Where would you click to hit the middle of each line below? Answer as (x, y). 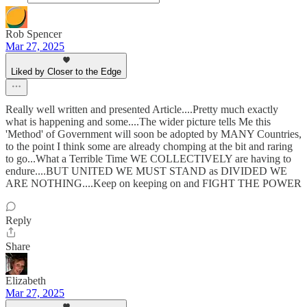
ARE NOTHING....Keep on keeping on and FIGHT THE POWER (153, 184)
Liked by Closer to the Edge (66, 72)
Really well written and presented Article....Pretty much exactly (142, 110)
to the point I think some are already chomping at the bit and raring (149, 147)
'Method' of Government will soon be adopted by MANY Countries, (153, 134)
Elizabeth (26, 281)
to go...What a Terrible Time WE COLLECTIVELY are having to (148, 159)
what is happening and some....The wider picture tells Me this (138, 122)
